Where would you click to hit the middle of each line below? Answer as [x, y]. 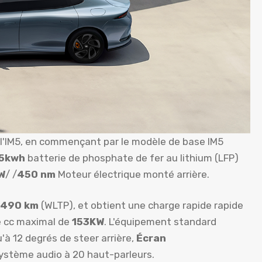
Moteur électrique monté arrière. [134, 174]
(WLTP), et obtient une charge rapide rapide [142, 206]
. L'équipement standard [160, 222]
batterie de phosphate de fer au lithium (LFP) [132, 158]
